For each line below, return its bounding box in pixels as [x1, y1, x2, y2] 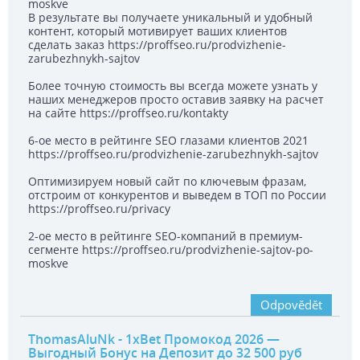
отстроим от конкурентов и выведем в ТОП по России [28, 187, 326, 203]
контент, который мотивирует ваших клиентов [28, 23, 287, 39]
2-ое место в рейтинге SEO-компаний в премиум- [28, 228, 303, 244]
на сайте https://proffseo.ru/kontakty [28, 105, 228, 121]
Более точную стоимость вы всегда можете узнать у [28, 78, 317, 94]
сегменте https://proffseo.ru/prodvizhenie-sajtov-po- [28, 242, 313, 258]
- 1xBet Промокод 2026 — [115, 330, 280, 349]
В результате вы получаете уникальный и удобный [28, 10, 313, 26]
